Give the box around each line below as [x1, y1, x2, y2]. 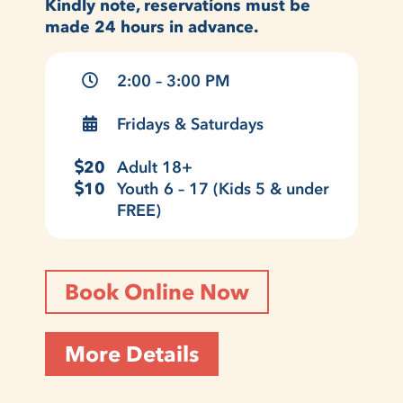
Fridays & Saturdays [117, 113, 264, 134]
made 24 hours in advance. [45, 16, 263, 37]
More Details [65, 340, 199, 367]
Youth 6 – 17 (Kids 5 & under [117, 178, 329, 199]
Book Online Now [65, 278, 249, 305]
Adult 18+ [117, 157, 193, 177]
